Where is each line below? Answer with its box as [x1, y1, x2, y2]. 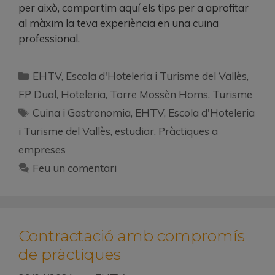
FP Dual [18, 88, 56, 101]
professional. [18, 32, 80, 45]
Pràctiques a [158, 125, 218, 138]
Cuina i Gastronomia [33, 106, 131, 120]
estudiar [115, 125, 154, 138]
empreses [18, 143, 66, 157]
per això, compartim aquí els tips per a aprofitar [18, 1, 249, 15]
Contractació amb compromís [18, 227, 245, 246]
